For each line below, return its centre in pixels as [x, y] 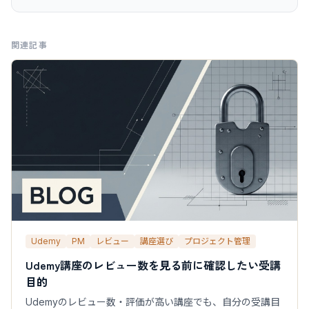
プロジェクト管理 [217, 241]
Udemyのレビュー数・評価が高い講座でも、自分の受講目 [153, 301]
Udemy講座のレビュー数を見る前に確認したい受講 [153, 265]
